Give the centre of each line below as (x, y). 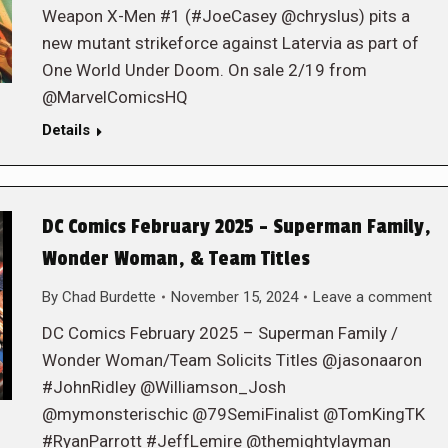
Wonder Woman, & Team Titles (175, 258)
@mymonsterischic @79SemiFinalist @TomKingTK (233, 413)
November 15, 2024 (234, 296)
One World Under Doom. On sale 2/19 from (204, 69)
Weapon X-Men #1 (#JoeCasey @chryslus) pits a (225, 15)
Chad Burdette (108, 296)
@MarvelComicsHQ (114, 96)
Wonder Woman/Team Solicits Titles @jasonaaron (231, 359)
